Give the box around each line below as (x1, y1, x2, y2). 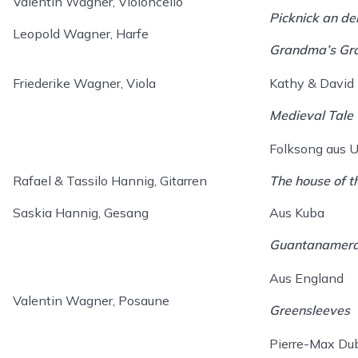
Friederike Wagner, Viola (13, 74, 156, 91)
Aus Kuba (269, 204, 324, 221)
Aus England (269, 269, 344, 286)
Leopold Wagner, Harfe (13, 25, 149, 42)
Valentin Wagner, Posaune (13, 292, 169, 308)
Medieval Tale (269, 106, 353, 123)
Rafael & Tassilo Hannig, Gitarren (13, 172, 207, 189)
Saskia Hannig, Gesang (13, 204, 149, 221)
